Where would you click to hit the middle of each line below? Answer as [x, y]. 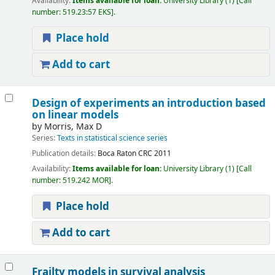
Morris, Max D [73, 127]
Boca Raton [117, 154]
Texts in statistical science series [112, 138]
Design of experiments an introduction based [149, 104]
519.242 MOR [85, 181]
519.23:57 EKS [87, 13]
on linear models [75, 115]
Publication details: [64, 154]
